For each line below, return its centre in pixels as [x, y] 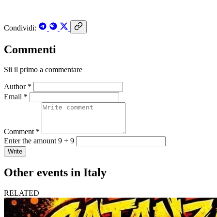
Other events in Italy [55, 173]
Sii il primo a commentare [43, 70]
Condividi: [20, 28]
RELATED [22, 193]
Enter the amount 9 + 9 [39, 141]
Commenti [30, 49]
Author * [18, 87]
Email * [16, 97]
